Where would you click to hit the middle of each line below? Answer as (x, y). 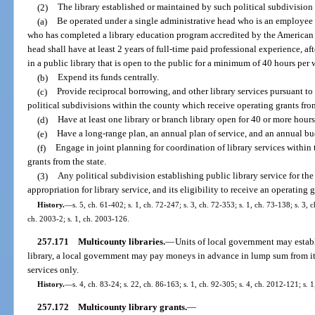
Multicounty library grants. (132, 307)
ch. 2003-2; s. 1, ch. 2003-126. (79, 218)
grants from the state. (67, 162)
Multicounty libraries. (121, 241)
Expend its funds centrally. (108, 77)
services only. (53, 269)
